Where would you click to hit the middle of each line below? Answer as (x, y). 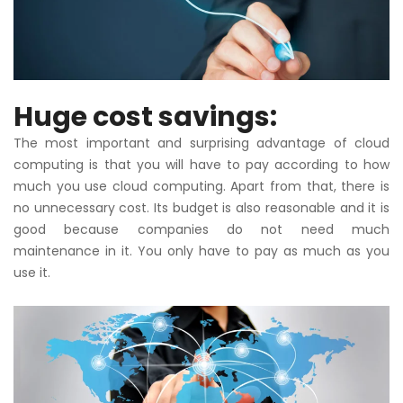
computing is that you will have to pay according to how (201, 164)
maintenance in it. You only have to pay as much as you (201, 251)
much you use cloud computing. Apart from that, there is (201, 186)
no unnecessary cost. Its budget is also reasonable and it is (201, 207)
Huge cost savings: (145, 116)
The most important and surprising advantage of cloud (201, 143)
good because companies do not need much (201, 229)
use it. (32, 272)
